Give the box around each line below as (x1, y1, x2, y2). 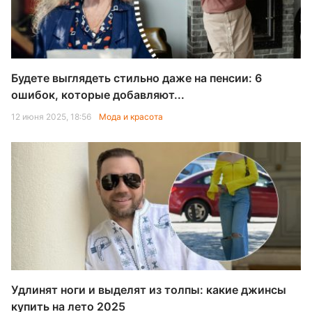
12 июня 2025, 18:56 (11, 111, 93, 122)
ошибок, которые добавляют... (11, 88, 185, 102)
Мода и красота (99, 111, 163, 122)
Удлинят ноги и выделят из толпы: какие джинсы (11, 283, 286, 297)
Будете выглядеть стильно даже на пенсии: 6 (11, 71, 262, 85)
